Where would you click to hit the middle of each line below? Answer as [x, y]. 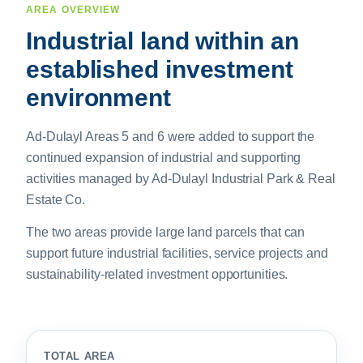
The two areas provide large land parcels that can [166, 232]
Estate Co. [56, 199]
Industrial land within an [162, 41]
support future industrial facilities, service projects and [177, 253]
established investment [160, 69]
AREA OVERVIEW [73, 10]
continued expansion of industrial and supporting [164, 157]
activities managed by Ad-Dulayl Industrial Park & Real [181, 178]
